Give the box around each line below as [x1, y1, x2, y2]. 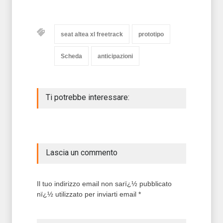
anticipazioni [98, 53, 133, 60]
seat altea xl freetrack [61, 31, 123, 38]
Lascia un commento [46, 148, 117, 157]
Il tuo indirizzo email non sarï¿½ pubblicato [37, 180, 172, 188]
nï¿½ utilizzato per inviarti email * [37, 190, 141, 198]
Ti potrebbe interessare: [46, 93, 129, 102]
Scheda [61, 53, 82, 60]
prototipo [138, 31, 164, 38]
